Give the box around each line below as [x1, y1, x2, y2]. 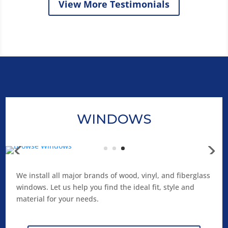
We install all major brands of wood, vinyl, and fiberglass [16, 170, 210, 181]
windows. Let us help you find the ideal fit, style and [16, 182, 194, 192]
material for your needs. [16, 194, 99, 204]
